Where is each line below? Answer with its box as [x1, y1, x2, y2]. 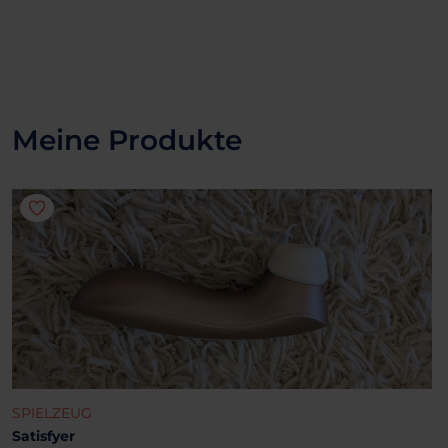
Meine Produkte [12, 122, 242, 157]
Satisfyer [12, 426, 75, 445]
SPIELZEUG [12, 403, 92, 422]
